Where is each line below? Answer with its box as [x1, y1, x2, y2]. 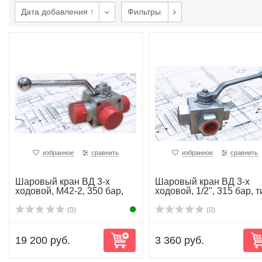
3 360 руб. [154, 235, 204, 246]
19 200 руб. [15, 235, 70, 246]
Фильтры [127, 7, 161, 16]
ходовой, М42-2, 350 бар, [15, 186, 123, 196]
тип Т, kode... [15, 195, 69, 205]
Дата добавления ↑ [21, 7, 94, 16]
